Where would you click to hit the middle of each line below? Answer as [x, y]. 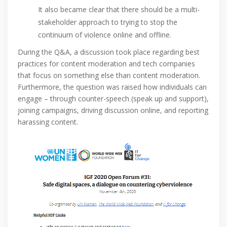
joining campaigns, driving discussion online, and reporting [113, 110]
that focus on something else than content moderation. [109, 75]
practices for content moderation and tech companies [106, 64]
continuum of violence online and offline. [105, 35]
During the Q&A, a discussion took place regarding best [109, 52]
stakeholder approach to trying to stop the [108, 22]
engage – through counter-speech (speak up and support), [113, 99]
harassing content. [48, 122]
